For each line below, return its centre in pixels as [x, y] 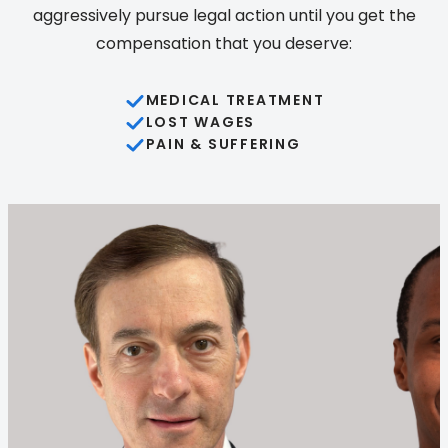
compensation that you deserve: [224, 43]
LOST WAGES [200, 122]
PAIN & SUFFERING [223, 144]
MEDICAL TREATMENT [235, 100]
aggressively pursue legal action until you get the [224, 15]
